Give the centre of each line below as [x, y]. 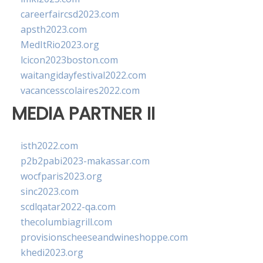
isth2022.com [49, 146]
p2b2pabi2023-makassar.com [85, 161]
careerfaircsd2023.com [70, 14]
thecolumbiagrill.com [66, 222]
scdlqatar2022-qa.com [68, 207]
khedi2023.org [52, 253]
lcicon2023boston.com [69, 60]
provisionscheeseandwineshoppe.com [104, 237]
